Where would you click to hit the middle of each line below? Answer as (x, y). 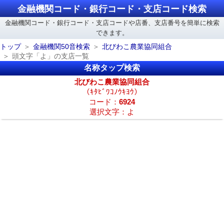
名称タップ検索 (112, 68)
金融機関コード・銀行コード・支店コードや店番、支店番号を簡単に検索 (112, 23)
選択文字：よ (112, 112)
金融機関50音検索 (61, 47)
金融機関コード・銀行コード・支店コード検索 (112, 9)
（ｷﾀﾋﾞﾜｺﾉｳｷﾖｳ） (112, 92)
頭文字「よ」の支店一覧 (50, 56)
